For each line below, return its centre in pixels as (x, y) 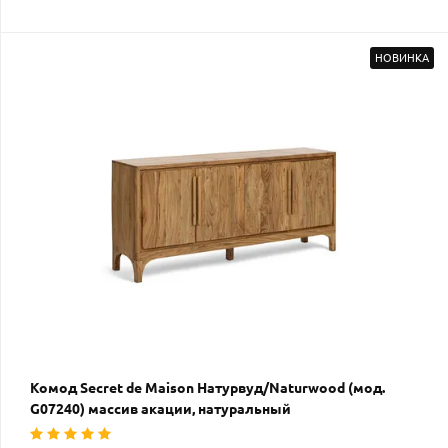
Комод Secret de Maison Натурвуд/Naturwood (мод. (207, 388)
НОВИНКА (402, 57)
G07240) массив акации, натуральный (160, 409)
